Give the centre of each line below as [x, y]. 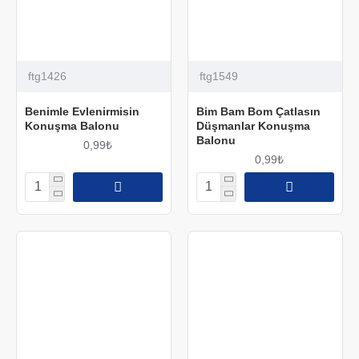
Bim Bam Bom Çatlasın [258, 111]
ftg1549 [218, 76]
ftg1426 [47, 76]
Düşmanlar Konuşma [253, 125]
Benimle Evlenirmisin [82, 111]
